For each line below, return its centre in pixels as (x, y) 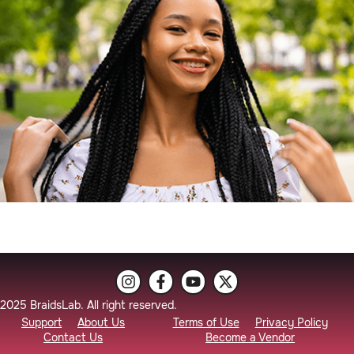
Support (42, 322)
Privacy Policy (291, 322)
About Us (102, 322)
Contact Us (73, 337)
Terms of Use (206, 322)
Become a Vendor (250, 337)
